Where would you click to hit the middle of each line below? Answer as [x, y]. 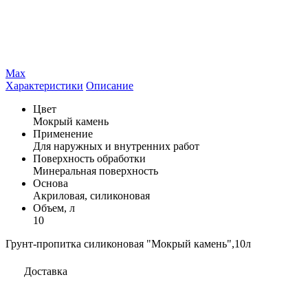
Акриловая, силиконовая [91, 195]
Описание [110, 85]
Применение [63, 133]
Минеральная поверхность [96, 170]
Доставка [46, 271]
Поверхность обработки [89, 158]
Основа [51, 183]
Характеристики [44, 85]
